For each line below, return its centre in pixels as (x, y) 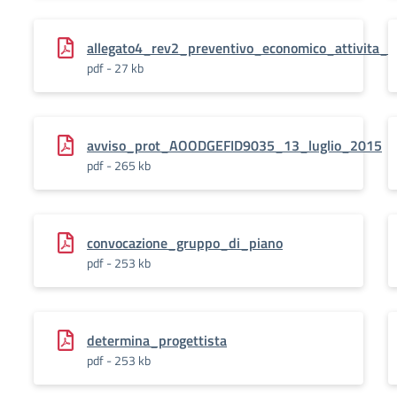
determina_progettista (157, 340)
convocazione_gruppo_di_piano (185, 243)
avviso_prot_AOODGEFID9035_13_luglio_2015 (234, 145)
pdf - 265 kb (119, 165)
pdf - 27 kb (115, 68)
